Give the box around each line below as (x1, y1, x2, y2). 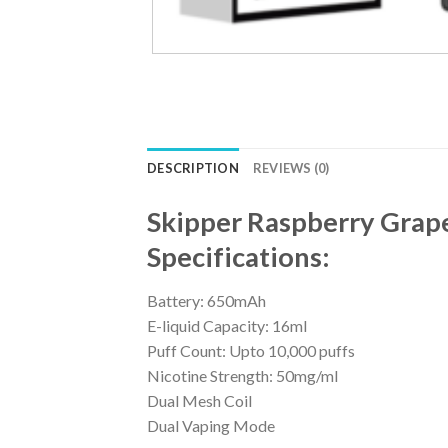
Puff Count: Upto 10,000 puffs (147, 340, 355, 360)
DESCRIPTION (147, 160, 239, 177)
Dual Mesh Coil (147, 390, 252, 410)
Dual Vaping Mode (147, 415, 275, 435)
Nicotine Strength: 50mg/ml (147, 365, 338, 385)
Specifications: (147, 240, 330, 274)
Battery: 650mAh (147, 290, 266, 310)
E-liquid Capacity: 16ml (147, 315, 307, 335)
